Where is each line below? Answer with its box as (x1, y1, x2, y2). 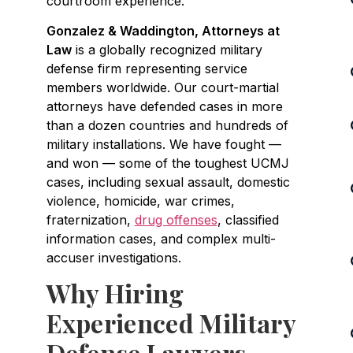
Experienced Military (46, 306, 295, 340)
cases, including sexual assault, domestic (46, 173, 290, 190)
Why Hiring (46, 276, 184, 310)
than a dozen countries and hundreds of (46, 117, 288, 133)
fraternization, (46, 211, 135, 228)
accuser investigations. (46, 249, 181, 266)
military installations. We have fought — (46, 136, 281, 152)
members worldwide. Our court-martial (46, 79, 279, 95)
